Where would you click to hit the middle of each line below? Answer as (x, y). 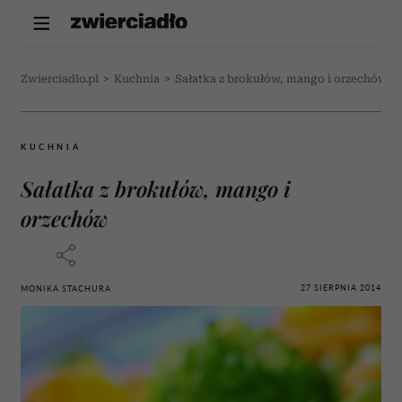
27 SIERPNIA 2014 (341, 287)
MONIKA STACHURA (66, 288)
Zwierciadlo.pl (60, 79)
